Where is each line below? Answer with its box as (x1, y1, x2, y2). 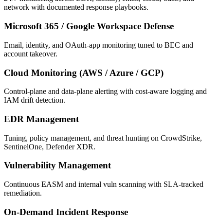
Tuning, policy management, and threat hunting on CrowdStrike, (4, 133, 202, 142)
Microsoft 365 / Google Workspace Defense (4, 21, 174, 32)
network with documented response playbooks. (4, 3, 148, 12)
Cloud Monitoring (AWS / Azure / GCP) (4, 67, 163, 78)
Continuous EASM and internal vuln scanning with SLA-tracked (4, 180, 203, 189)
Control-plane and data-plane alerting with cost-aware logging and (4, 87, 207, 96)
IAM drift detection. (4, 96, 65, 105)
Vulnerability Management (4, 160, 111, 171)
